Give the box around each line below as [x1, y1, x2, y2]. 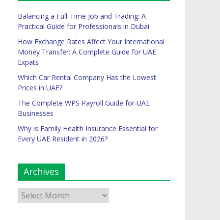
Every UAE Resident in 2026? [18, 134, 108, 144]
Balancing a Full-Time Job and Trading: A [18, 11, 146, 21]
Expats [18, 57, 39, 67]
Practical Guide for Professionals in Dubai [18, 22, 149, 31]
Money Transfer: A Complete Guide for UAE [18, 47, 156, 57]
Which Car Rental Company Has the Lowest [18, 73, 156, 82]
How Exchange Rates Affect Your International [18, 37, 165, 47]
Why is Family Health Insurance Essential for [18, 124, 158, 134]
